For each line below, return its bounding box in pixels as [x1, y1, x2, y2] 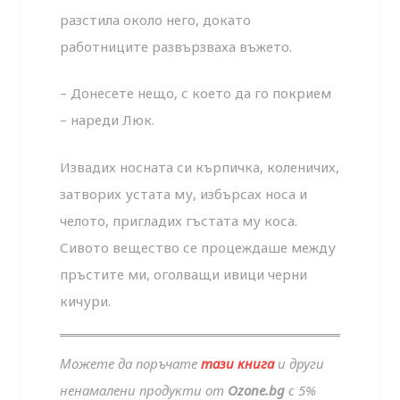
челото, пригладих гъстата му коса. [60, 211, 298, 229]
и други [274, 354, 325, 373]
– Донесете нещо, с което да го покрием [60, 84, 332, 103]
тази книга [201, 354, 275, 373]
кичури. [60, 291, 112, 310]
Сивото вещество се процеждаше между [60, 237, 337, 256]
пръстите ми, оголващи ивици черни [60, 264, 308, 283]
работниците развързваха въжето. [60, 37, 293, 55]
